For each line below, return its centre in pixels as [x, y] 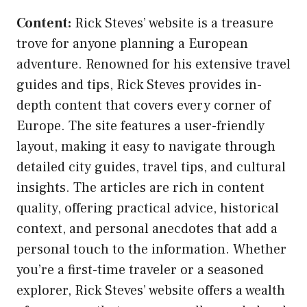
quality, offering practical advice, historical [148, 208]
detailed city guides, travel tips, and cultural [151, 167]
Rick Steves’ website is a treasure [172, 23]
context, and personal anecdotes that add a [147, 229]
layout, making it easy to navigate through [146, 146]
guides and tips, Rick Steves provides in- [139, 85]
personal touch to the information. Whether [151, 249]
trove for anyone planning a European [132, 44]
